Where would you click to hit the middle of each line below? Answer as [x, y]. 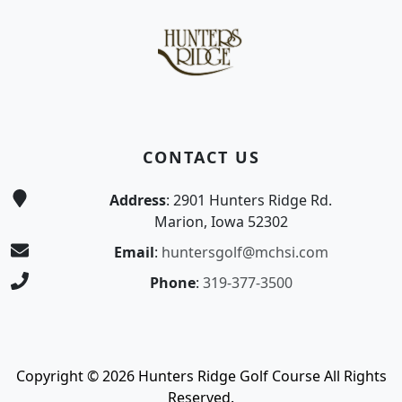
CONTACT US [201, 157]
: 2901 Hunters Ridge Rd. [249, 201]
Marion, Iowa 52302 [221, 222]
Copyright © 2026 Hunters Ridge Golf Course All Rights [201, 376]
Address [138, 201]
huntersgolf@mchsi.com [245, 253]
